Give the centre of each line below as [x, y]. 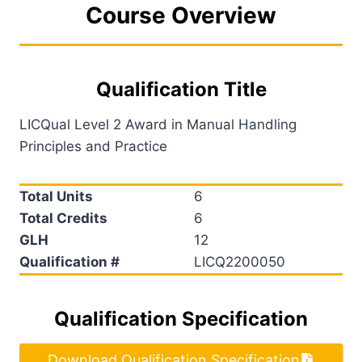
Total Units [56, 196]
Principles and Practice [93, 146]
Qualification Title [181, 89]
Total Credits [63, 218]
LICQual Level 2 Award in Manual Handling [158, 124]
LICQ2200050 [240, 261]
